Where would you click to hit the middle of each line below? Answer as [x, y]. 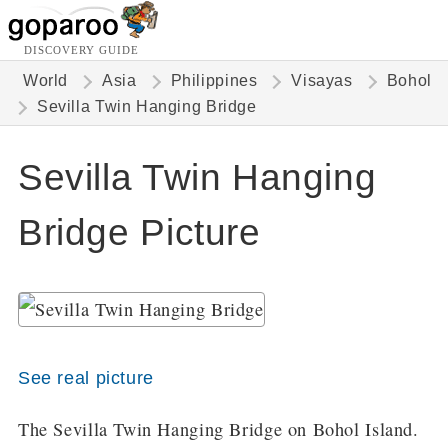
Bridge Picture [139, 232]
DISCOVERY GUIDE [81, 50]
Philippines [214, 80]
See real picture [85, 378]
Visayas [322, 80]
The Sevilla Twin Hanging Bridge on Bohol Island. [218, 428]
